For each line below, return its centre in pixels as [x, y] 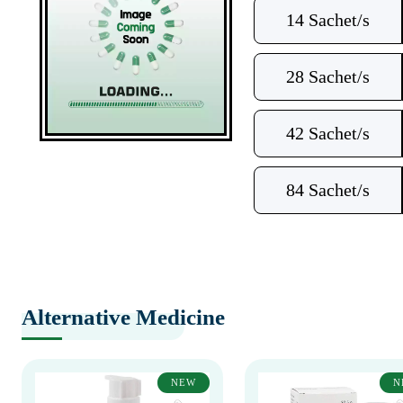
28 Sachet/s [327, 76]
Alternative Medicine [123, 317]
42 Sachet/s [327, 133]
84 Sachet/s [327, 190]
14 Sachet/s [327, 20]
